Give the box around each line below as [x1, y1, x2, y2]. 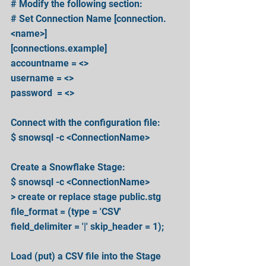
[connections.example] [11, 42, 109, 54]
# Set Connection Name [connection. [11, 12, 166, 24]
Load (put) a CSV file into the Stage [11, 250, 163, 262]
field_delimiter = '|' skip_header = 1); [11, 220, 164, 232]
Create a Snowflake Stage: [11, 161, 128, 173]
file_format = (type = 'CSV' [11, 205, 123, 217]
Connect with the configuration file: [11, 116, 160, 128]
